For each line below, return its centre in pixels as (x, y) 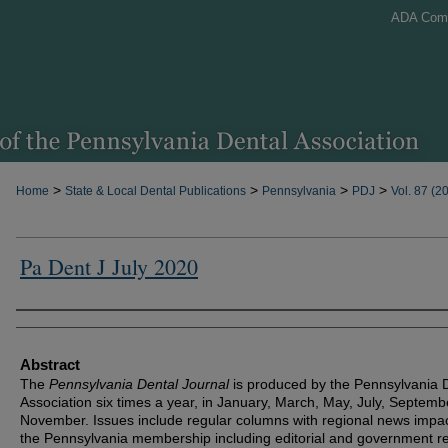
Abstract (50, 364)
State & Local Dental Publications (155, 191)
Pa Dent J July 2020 (109, 266)
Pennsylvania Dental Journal (139, 384)
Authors (41, 325)
